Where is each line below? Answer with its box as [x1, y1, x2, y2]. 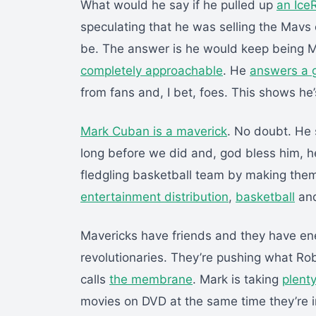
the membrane [109, 272, 193, 287]
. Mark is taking [193, 272, 282, 287]
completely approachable [80, 63, 223, 78]
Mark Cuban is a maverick [80, 124, 227, 139]
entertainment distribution [80, 190, 229, 205]
